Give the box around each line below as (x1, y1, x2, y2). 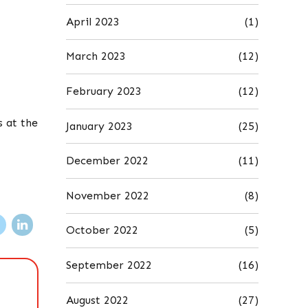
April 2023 (66, 14, 120, 28)
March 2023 (66, 49, 126, 63)
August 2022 (66, 293, 129, 307)
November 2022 (66, 188, 149, 202)
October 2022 (66, 223, 138, 237)
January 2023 (66, 119, 133, 133)
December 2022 (66, 154, 148, 168)
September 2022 (66, 258, 152, 272)
